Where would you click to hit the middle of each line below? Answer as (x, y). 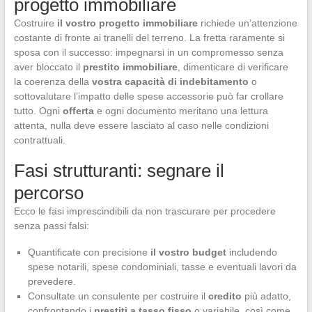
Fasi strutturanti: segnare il (119, 170)
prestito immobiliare (130, 67)
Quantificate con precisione (89, 252)
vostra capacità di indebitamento (170, 81)
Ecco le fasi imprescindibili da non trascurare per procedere (145, 211)
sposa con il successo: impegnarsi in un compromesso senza (148, 52)
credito (225, 296)
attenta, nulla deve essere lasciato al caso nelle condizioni (141, 125)
